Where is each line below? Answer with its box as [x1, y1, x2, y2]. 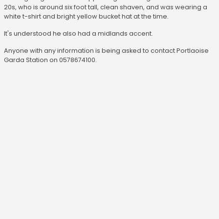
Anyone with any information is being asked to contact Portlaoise [4, 46, 209, 55]
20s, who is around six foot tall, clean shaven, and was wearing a [4, 3, 207, 12]
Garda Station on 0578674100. [4, 56, 97, 65]
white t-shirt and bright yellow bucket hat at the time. [4, 12, 169, 21]
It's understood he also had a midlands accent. [4, 29, 153, 38]
